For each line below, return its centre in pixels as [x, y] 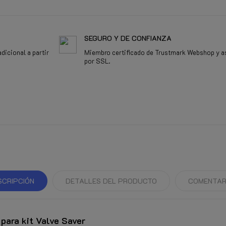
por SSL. [97, 61]
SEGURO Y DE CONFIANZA [128, 38]
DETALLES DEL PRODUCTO [111, 181]
